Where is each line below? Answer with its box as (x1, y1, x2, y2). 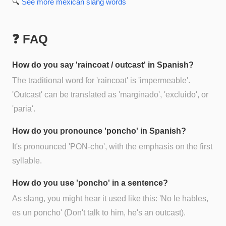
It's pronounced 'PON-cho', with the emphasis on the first (12, 142, 212, 151)
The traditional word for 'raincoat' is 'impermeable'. (12, 76, 190, 85)
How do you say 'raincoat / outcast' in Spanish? (12, 60, 194, 69)
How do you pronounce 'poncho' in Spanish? (12, 126, 186, 135)
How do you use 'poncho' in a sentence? (12, 178, 168, 187)
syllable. (12, 156, 42, 165)
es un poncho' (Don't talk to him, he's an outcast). (12, 208, 186, 217)
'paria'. (12, 104, 35, 113)
